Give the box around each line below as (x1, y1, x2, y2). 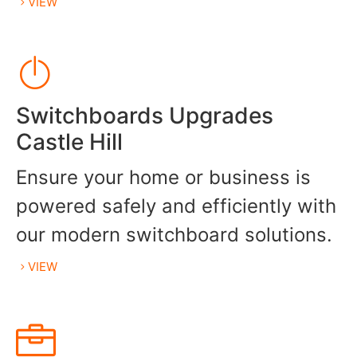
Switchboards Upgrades (16, 102, 273, 130)
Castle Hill (16, 128, 123, 156)
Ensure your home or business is (16, 166, 311, 190)
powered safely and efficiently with (16, 194, 336, 218)
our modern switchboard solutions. (16, 223, 332, 247)
